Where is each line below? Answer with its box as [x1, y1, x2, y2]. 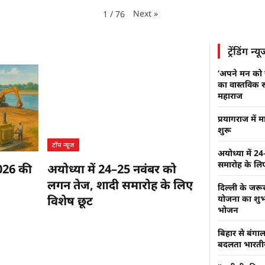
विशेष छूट [47, 192, 93, 209]
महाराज [217, 90, 243, 102]
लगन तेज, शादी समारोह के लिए [47, 176, 193, 193]
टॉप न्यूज [51, 140, 75, 149]
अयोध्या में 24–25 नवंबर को [47, 160, 176, 177]
